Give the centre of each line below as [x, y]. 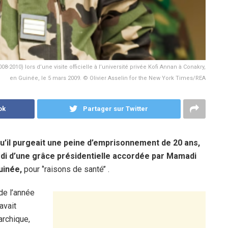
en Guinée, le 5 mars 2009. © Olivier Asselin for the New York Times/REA [108, 78]
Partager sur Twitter [116, 109]
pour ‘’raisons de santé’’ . [66, 169]
